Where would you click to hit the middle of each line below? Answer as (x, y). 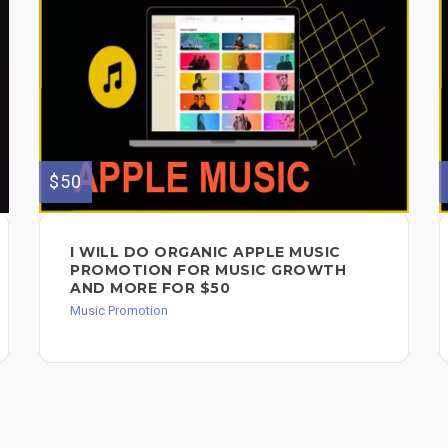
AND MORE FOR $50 (150, 287)
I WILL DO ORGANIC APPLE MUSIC (205, 251)
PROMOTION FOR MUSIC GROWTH (208, 269)
